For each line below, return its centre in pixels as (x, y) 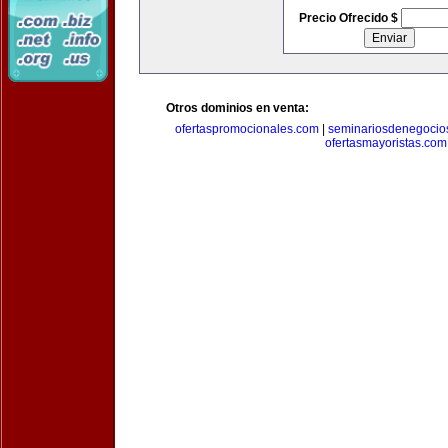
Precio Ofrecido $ (349, 18)
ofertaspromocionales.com (247, 129)
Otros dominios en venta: (237, 108)
